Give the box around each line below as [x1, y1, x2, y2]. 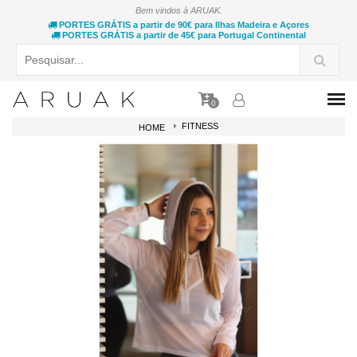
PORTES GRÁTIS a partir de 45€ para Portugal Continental [60, 30, 306, 40]
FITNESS [182, 121, 218, 131]
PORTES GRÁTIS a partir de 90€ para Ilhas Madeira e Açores [57, 20, 309, 29]
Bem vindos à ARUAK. [135, 6, 222, 15]
